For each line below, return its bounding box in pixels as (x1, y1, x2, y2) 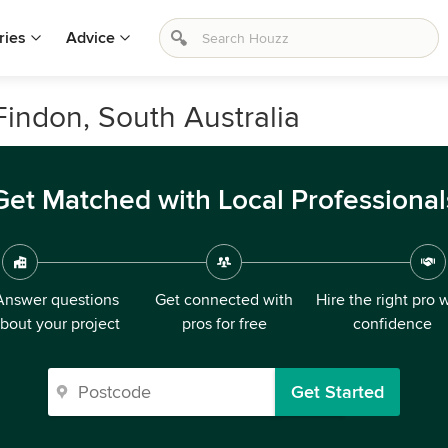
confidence (352, 314, 432, 334)
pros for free (181, 314, 267, 334)
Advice (66, 28, 115, 48)
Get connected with (155, 290, 293, 310)
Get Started (291, 381, 384, 403)
